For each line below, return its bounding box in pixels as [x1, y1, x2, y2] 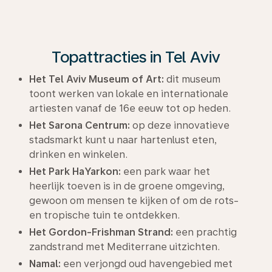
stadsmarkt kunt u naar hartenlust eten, [29, 134, 217, 146]
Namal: [29, 257, 61, 270]
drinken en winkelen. [29, 148, 127, 160]
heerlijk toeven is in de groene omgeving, [29, 180, 225, 192]
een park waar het [121, 165, 210, 177]
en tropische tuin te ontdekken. [29, 209, 180, 221]
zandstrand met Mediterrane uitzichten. [29, 240, 220, 253]
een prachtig [173, 226, 237, 238]
